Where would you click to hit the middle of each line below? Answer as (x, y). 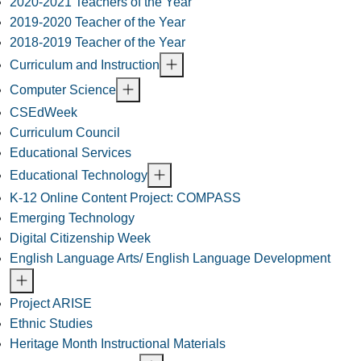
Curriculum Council (65, 133)
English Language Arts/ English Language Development (170, 259)
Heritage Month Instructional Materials (118, 344)
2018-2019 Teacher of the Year (98, 43)
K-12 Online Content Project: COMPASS (125, 198)
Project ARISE (51, 304)
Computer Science (63, 90)
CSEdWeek (44, 113)
